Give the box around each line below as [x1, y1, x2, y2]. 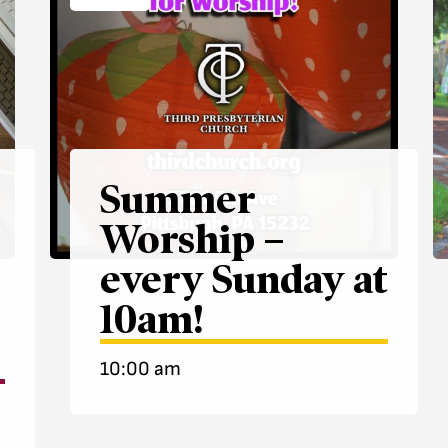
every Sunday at [100, 256, 388, 303]
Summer [100, 176, 256, 223]
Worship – [100, 216, 284, 263]
